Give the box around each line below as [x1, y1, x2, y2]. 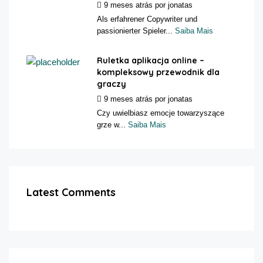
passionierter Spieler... [97, 26, 175, 35]
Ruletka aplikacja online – [97, 55, 204, 66]
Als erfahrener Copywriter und [97, 14, 197, 23]
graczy [97, 78, 126, 89]
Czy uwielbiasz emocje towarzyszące [97, 108, 224, 117]
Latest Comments [26, 185, 116, 199]
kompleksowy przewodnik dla [97, 66, 220, 77]
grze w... [97, 120, 128, 129]
